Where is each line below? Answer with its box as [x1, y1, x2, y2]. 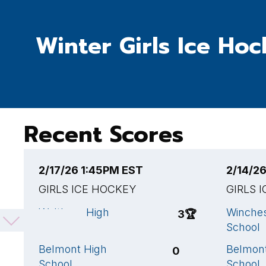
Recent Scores [24, 118, 183, 151]
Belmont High [39, 243, 107, 255]
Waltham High [39, 206, 109, 218]
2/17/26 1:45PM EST [39, 164, 143, 176]
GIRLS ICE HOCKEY [39, 183, 136, 195]
